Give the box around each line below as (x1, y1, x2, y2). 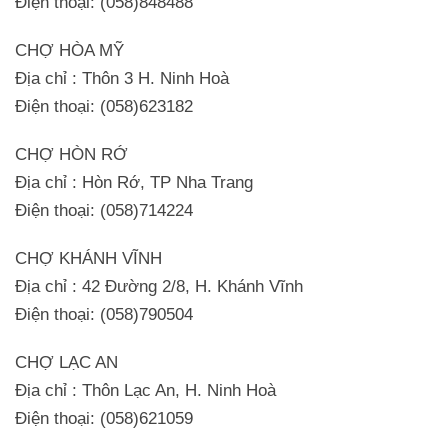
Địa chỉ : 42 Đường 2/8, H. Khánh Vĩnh (15, 276, 303, 296)
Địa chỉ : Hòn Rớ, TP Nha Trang (15, 172, 253, 192)
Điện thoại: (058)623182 (15, 96, 193, 116)
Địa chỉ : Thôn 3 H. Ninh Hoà (15, 68, 229, 88)
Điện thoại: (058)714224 (15, 200, 193, 220)
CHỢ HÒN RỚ (15, 144, 128, 164)
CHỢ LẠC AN (15, 352, 118, 372)
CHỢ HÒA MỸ (15, 40, 124, 60)
